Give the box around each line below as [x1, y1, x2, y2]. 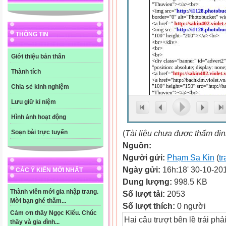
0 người [175, 201, 206, 210]
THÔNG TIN [16, 31, 48, 38]
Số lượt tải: [123, 189, 167, 198]
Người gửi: [123, 153, 167, 162]
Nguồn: [123, 141, 151, 150]
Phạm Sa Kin [167, 153, 214, 162]
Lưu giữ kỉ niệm [11, 98, 56, 106]
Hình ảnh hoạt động [11, 114, 66, 121]
